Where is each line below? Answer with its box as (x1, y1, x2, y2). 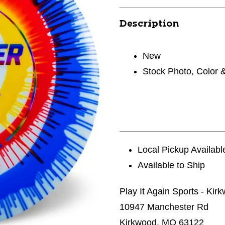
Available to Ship (138, 160, 205, 170)
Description (120, 20, 179, 29)
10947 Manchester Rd (120, 202, 208, 212)
